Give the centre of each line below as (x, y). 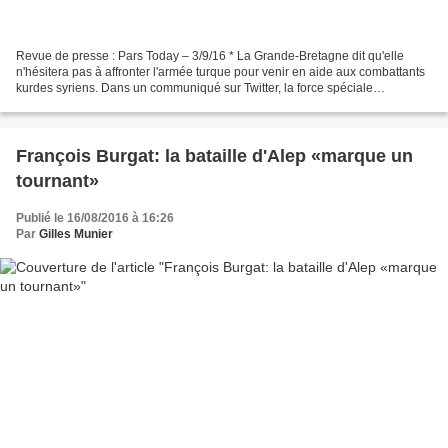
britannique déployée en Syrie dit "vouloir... (132, 104)
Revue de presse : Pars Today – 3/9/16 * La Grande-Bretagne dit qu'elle (210, 56)
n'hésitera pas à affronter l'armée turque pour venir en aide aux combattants (220, 72)
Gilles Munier (76, 234)
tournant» (57, 181)
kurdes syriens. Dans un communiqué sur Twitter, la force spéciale (194, 88)
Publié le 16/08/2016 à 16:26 (95, 218)
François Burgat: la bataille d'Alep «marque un (214, 156)
